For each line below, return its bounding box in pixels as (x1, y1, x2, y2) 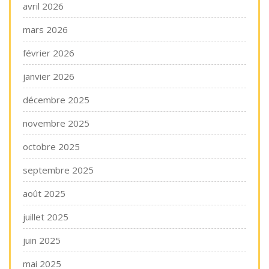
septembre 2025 (23, 164, 94, 176)
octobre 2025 (23, 141, 80, 153)
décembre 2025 (23, 94, 89, 106)
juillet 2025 (23, 211, 68, 223)
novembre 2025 (23, 117, 89, 129)
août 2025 (23, 187, 65, 199)
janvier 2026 (23, 70, 74, 82)
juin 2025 (23, 234, 61, 246)
